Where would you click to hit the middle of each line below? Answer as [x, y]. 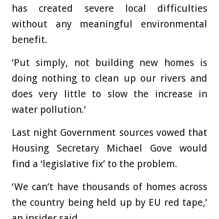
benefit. [31, 40]
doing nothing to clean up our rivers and [109, 78]
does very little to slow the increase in [109, 94]
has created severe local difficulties [109, 9]
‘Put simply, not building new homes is [109, 63]
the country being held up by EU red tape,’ [109, 203]
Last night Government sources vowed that [109, 133]
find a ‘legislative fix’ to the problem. [95, 164]
